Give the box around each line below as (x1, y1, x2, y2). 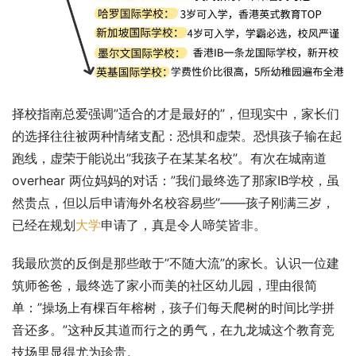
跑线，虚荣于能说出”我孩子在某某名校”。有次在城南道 (12, 149, 327, 166)
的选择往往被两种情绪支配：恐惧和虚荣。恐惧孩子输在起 (12, 127, 342, 144)
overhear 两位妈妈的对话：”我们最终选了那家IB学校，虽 (12, 172, 339, 188)
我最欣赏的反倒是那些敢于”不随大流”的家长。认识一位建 (12, 254, 339, 271)
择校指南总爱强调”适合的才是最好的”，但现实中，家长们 (12, 105, 339, 122)
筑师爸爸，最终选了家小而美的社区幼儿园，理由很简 (12, 277, 317, 293)
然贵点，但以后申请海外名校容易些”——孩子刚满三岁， (12, 194, 335, 211)
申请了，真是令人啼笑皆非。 (101, 216, 266, 233)
